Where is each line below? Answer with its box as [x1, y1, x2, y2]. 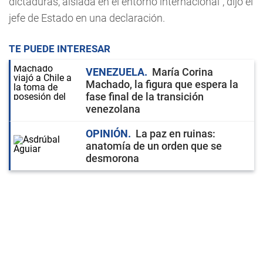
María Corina [152, 66, 213, 78]
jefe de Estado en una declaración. [9, 12, 165, 24]
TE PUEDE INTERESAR [9, 43, 110, 55]
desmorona [86, 152, 139, 164]
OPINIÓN [86, 127, 128, 140]
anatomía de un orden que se [86, 140, 222, 152]
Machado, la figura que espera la [86, 78, 238, 90]
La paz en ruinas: [136, 127, 215, 140]
